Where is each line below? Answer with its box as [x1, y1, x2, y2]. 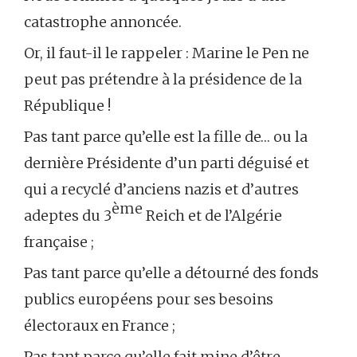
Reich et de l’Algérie [143, 206, 282, 226]
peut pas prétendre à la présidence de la [24, 70, 302, 89]
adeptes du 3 [24, 206, 112, 226]
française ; [24, 233, 94, 252]
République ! [24, 96, 111, 116]
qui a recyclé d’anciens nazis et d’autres [24, 180, 299, 199]
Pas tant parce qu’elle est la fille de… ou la [24, 127, 308, 147]
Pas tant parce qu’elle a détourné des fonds [24, 264, 319, 283]
